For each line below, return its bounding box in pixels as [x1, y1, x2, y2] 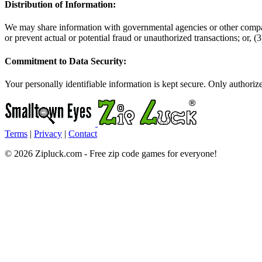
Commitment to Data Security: [5, 56, 126, 66]
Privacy [34, 129, 62, 139]
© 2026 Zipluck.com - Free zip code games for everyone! [5, 149, 217, 158]
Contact [68, 129, 97, 139]
